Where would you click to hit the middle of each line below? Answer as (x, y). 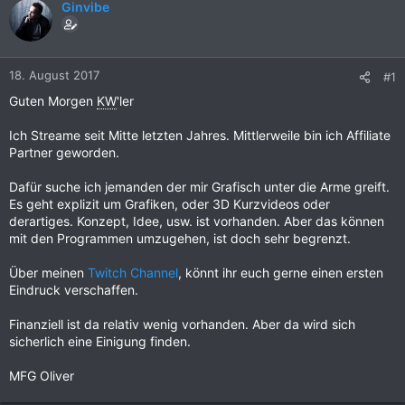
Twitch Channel (133, 273)
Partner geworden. (64, 152)
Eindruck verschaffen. (74, 290)
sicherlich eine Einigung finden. (100, 341)
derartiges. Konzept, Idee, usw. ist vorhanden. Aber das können (197, 221)
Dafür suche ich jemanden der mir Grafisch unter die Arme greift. (199, 187)
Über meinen (48, 273)
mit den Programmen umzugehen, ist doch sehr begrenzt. (180, 238)
